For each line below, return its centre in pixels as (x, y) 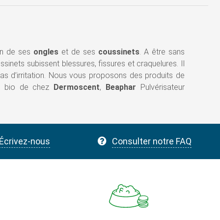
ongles (46, 52)
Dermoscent (77, 87)
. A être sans (162, 52)
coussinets (119, 52)
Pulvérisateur (160, 87)
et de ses (78, 52)
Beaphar (121, 87)
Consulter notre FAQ (151, 141)
